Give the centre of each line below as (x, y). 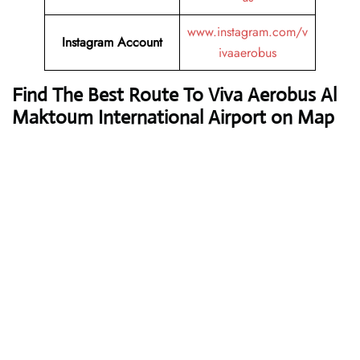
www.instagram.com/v (247, 32)
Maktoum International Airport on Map (173, 118)
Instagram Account (112, 43)
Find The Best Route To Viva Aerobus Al (174, 95)
